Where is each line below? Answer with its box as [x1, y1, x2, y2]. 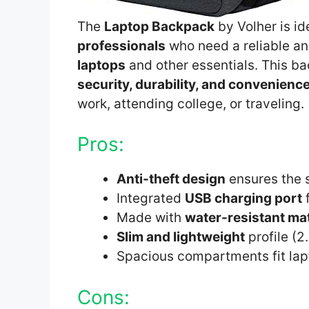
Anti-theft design [117, 171, 226, 188]
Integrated [117, 190, 185, 207]
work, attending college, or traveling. [77, 95, 304, 112]
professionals [77, 37, 166, 54]
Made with [117, 210, 185, 226]
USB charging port [185, 190, 302, 207]
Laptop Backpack [104, 18, 215, 34]
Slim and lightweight [117, 229, 245, 246]
